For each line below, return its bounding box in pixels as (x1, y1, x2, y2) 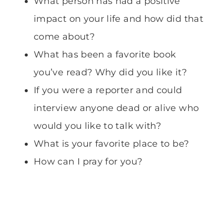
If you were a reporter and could (34, 85, 182, 96)
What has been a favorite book (34, 49, 176, 60)
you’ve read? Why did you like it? (34, 67, 187, 78)
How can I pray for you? (34, 156, 143, 167)
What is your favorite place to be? (34, 138, 189, 150)
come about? (34, 31, 95, 43)
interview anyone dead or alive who (34, 103, 199, 114)
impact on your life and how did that (34, 13, 203, 25)
